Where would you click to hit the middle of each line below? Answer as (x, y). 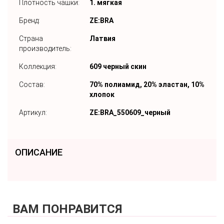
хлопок (102, 94)
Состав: (32, 84)
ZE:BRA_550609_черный (130, 112)
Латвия (102, 38)
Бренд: (29, 20)
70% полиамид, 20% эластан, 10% (147, 84)
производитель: (45, 48)
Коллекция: (38, 66)
